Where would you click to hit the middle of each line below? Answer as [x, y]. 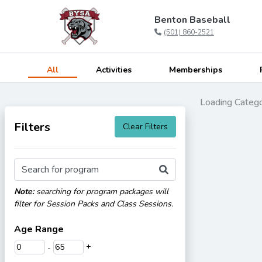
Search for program [60, 170]
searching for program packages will [101, 192]
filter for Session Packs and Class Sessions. [94, 204]
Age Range [39, 229]
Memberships [196, 70]
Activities [114, 70]
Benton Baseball [192, 20]
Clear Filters [146, 127]
